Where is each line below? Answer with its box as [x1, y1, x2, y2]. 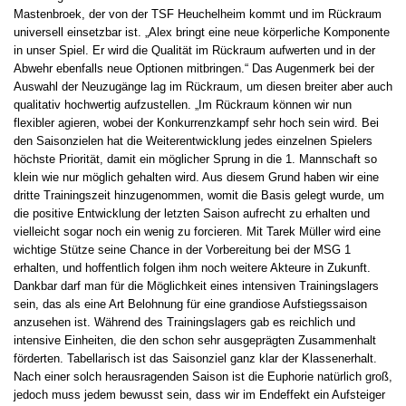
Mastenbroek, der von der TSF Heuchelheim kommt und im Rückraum [14, 7, 382, 22]
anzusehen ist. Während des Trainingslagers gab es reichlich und [14, 315, 355, 330]
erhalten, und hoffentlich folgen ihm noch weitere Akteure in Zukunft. [14, 261, 371, 275]
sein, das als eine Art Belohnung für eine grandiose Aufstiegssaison [14, 297, 367, 312]
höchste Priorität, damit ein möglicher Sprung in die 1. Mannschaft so [14, 152, 377, 167]
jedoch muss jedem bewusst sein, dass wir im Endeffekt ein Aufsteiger [14, 388, 385, 402]
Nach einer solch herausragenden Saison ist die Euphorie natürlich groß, [14, 370, 392, 384]
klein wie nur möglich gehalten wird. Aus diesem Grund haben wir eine [14, 170, 379, 185]
